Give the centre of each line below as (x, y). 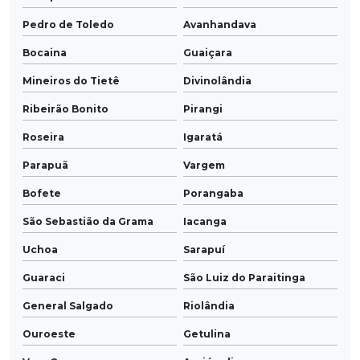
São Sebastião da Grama (88, 222)
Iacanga (205, 222)
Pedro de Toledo (68, 25)
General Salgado (68, 306)
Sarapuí (204, 250)
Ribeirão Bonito (65, 109)
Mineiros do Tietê (71, 81)
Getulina (207, 334)
